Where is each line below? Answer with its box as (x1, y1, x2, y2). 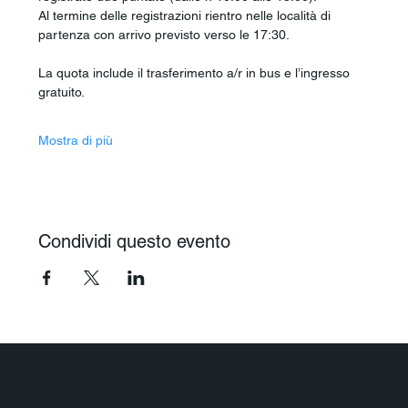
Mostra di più (38, 133, 114, 148)
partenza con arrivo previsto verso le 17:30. (38, 27, 291, 43)
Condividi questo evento (38, 230, 231, 253)
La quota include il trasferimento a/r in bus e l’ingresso (38, 66, 354, 81)
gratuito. (38, 85, 86, 100)
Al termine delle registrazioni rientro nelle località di (38, 8, 335, 24)
